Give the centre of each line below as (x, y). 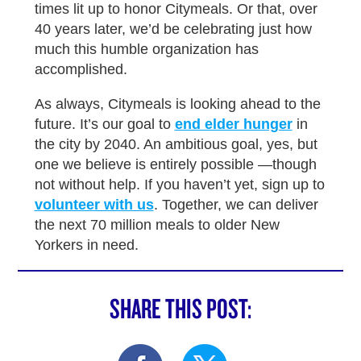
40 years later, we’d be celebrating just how (173, 29)
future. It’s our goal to (104, 124)
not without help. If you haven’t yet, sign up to (179, 185)
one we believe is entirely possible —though (175, 165)
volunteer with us (94, 205)
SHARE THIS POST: (180, 308)
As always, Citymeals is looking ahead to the (177, 104)
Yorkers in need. (86, 245)
